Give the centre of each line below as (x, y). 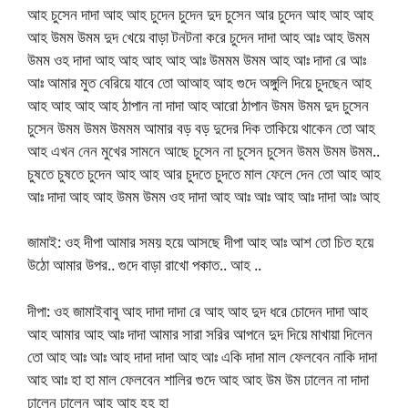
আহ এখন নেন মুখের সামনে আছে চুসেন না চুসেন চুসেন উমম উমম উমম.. (204, 150)
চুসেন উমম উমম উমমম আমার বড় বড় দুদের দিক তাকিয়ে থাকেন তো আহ (201, 127)
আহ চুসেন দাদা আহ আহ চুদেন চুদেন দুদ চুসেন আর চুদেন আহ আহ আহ (200, 14)
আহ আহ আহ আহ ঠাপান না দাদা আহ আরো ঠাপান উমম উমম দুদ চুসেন (198, 105)
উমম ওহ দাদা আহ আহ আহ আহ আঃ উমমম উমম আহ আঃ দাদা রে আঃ (197, 59)
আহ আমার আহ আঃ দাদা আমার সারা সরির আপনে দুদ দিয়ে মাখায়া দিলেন (200, 333)
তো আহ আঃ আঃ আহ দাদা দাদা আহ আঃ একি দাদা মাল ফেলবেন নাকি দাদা (202, 356)
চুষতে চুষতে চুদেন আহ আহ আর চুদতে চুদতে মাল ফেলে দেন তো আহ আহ (204, 173)
